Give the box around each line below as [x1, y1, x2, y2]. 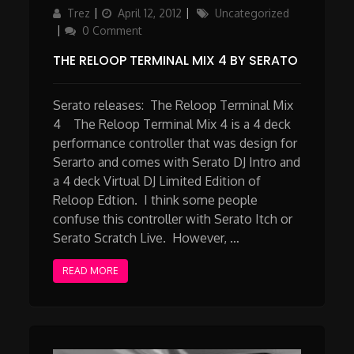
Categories [196, 6, 253, 20]
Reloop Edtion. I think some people [53, 192, 258, 209]
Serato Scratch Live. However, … [53, 230, 240, 247]
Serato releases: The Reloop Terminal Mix [53, 97, 294, 114]
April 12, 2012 [118, 6, 183, 21]
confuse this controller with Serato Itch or [53, 211, 293, 228]
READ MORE [62, 265, 119, 277]
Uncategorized [215, 6, 290, 21]
